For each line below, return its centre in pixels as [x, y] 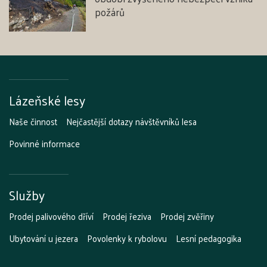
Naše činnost [33, 121]
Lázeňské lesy [47, 100]
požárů [110, 12]
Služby [27, 195]
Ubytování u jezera [44, 238]
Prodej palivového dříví [51, 216]
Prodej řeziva [127, 216]
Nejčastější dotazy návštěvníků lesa [131, 121]
